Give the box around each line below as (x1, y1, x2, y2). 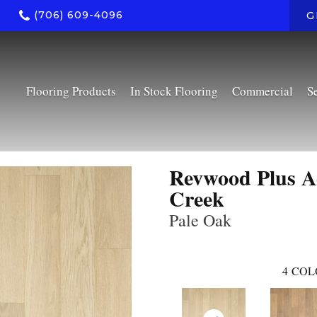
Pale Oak (169, 209, 231, 231)
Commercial (231, 83, 293, 100)
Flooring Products (25, 83, 116, 100)
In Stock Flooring (129, 83, 218, 100)
